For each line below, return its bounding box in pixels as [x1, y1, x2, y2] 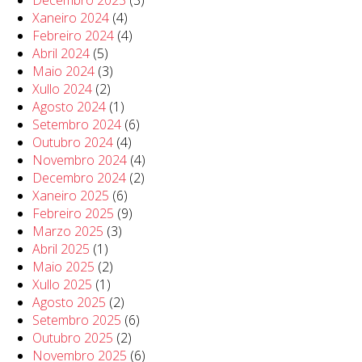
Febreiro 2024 [32, 27, 114, 45]
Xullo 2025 [32, 276, 92, 294]
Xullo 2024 [32, 80, 92, 99]
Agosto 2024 [32, 98, 106, 116]
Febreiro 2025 [32, 204, 114, 223]
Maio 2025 [32, 258, 95, 276]
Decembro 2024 [32, 169, 126, 187]
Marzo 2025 [32, 222, 103, 241]
